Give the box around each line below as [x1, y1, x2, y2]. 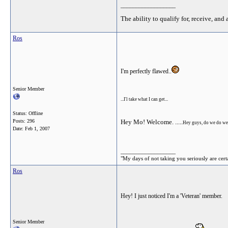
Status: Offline [13, 110, 43, 116]
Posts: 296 [13, 118, 35, 124]
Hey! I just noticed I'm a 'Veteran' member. [121, 192, 222, 199]
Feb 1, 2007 [25, 126, 50, 131]
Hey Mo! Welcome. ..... [121, 118, 183, 126]
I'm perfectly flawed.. [121, 68, 172, 75]
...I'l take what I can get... [121, 97, 168, 102]
